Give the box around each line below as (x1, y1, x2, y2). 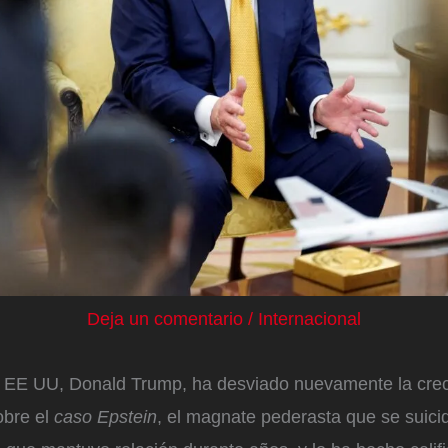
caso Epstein (54, 406, 157, 427)
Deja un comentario (87, 308, 243, 329)
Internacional (258, 308, 361, 329)
